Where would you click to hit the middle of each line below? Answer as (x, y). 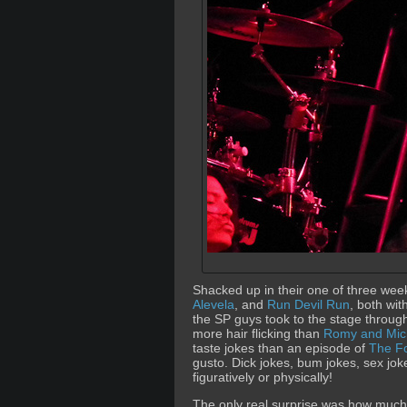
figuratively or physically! (263, 377)
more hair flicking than (258, 333)
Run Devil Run (308, 304)
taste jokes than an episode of (281, 348)
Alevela (213, 304)
